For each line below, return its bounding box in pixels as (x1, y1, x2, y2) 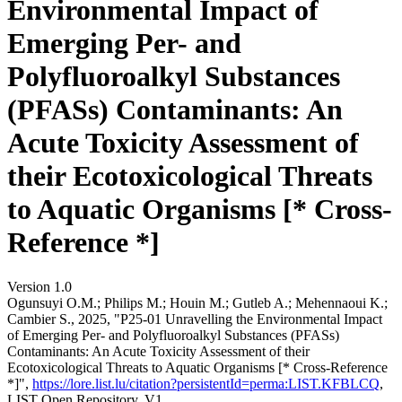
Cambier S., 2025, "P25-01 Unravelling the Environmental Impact (7, 310, 382, 327)
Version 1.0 (7, 278, 72, 294)
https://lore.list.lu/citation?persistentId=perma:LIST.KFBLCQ (32, 375, 380, 391)
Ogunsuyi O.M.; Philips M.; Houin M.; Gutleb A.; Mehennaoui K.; (7, 294, 388, 310)
